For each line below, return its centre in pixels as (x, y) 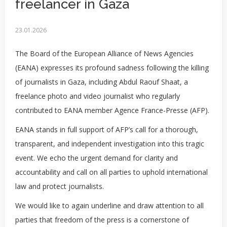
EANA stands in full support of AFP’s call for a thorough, (107, 129)
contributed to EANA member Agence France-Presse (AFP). (112, 110)
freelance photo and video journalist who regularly (98, 96)
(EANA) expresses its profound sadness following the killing (112, 68)
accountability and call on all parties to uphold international (111, 172)
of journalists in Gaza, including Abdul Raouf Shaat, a (102, 82)
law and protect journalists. (60, 186)
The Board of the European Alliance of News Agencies (104, 53)
